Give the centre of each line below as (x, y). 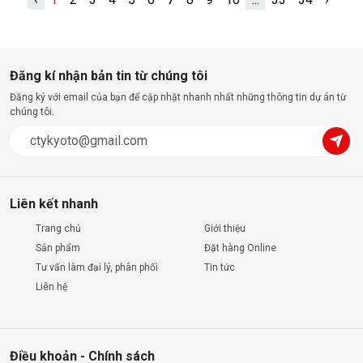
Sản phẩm (58, 248)
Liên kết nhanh (54, 204)
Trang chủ (58, 228)
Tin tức (220, 267)
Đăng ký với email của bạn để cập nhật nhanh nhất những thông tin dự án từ (178, 97)
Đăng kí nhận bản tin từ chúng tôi (109, 76)
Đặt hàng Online (240, 248)
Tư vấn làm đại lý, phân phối (97, 267)
